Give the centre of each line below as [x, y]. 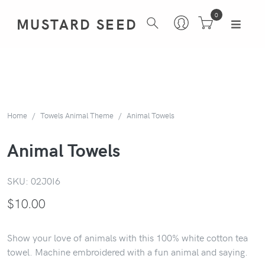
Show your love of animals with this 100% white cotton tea [127, 237]
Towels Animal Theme [77, 115]
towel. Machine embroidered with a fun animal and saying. [127, 251]
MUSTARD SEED [77, 24]
